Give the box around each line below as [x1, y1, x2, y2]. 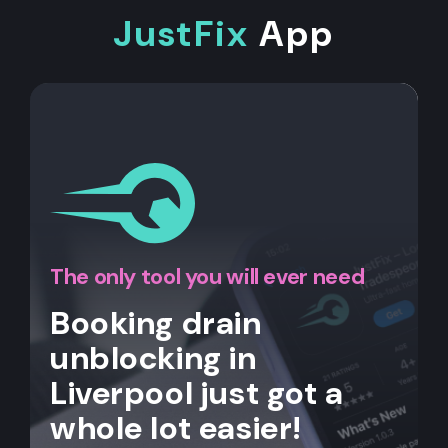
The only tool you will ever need [50, 261, 365, 291]
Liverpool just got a [50, 371, 344, 414]
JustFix [113, 9, 250, 57]
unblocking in [50, 336, 257, 379]
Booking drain [50, 301, 262, 344]
